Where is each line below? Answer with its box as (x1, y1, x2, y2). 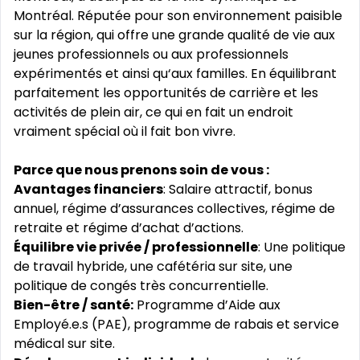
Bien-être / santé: (14, 296, 133, 314)
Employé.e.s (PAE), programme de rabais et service (14, 315, 339, 333)
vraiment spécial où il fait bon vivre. (14, 122, 235, 141)
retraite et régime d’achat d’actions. (14, 219, 243, 237)
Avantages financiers (14, 180, 163, 198)
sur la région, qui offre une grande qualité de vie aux (14, 26, 335, 44)
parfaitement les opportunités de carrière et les (14, 84, 318, 102)
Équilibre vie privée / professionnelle (14, 238, 258, 256)
